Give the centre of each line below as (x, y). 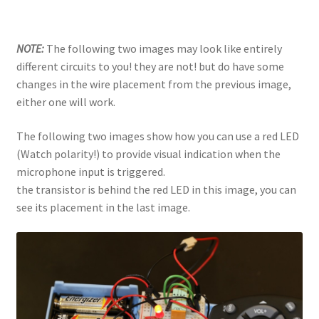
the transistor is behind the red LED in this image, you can (156, 189)
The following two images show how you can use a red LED (157, 136)
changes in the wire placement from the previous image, (153, 84)
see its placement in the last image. (103, 207)
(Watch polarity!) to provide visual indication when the (148, 153)
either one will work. (66, 101)
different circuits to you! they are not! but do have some (150, 66)
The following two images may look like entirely (163, 48)
